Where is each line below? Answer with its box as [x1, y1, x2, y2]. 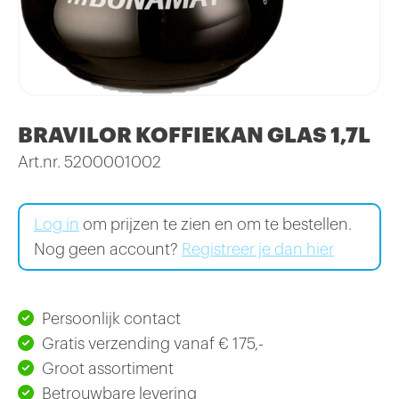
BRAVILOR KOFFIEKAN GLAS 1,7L [18, 125, 370, 147]
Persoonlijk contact [42, 311, 181, 328]
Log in [34, 216, 79, 233]
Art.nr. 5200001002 [18, 154, 161, 171]
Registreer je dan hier [182, 241, 334, 258]
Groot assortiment [42, 361, 174, 378]
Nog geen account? [34, 241, 182, 258]
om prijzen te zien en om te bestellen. [79, 216, 352, 233]
